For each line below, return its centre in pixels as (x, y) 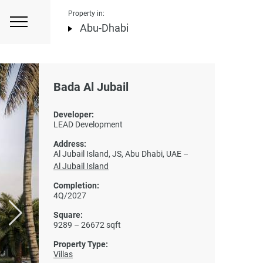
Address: (70, 144)
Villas (63, 254)
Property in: (86, 14)
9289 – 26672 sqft (87, 225)
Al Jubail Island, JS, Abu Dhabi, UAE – (121, 154)
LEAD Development (88, 124)
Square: (68, 215)
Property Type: (81, 244)
